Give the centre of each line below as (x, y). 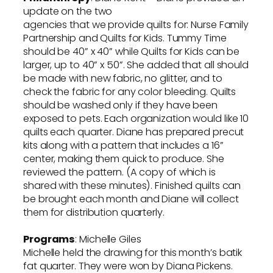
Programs (49, 239)
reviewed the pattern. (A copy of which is (119, 172)
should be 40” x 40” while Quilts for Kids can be (132, 51)
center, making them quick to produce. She (124, 158)
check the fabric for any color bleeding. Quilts (130, 91)
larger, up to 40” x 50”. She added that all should (136, 65)
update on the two (68, 11)
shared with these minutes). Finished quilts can (132, 185)
